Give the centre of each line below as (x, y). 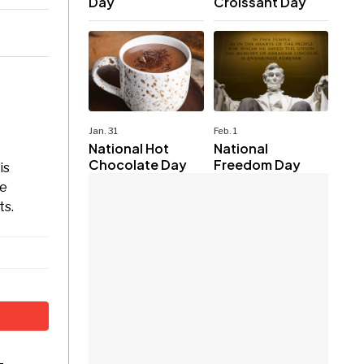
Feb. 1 (225, 130)
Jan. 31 (104, 130)
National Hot (129, 148)
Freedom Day (257, 164)
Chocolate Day (138, 164)
